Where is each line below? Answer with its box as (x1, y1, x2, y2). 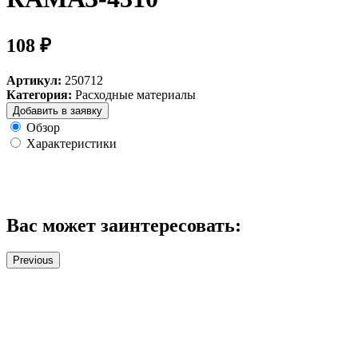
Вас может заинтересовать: (6, 214, 241, 236)
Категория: (6, 87, 72, 101)
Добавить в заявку (13, 104, 102, 117)
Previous (13, 254, 54, 267)
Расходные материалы (75, 87, 196, 101)
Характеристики (26, 136, 117, 150)
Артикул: (6, 73, 62, 87)
